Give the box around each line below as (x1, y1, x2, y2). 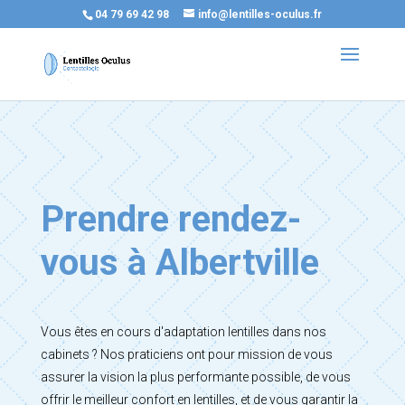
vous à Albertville (40, 241, 319, 284)
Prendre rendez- (40, 198, 301, 240)
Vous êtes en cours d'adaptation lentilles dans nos (40, 325, 326, 339)
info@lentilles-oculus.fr (198, 8, 323, 21)
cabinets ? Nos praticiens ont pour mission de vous (40, 347, 333, 362)
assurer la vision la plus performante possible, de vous (40, 370, 351, 384)
